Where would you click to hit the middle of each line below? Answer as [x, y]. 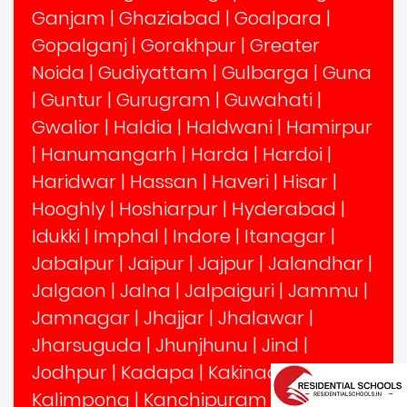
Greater [285, 45]
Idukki [56, 236]
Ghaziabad [170, 18]
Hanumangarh [109, 154]
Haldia [143, 127]
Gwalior [66, 127]
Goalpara [278, 18]
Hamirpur [329, 127]
